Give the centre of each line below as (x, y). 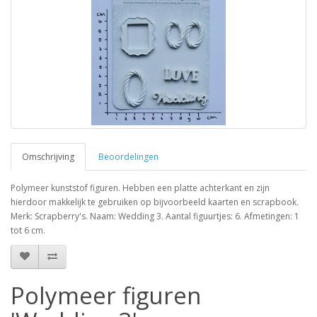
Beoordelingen (128, 156)
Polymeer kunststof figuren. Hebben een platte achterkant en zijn (140, 188)
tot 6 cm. (28, 230)
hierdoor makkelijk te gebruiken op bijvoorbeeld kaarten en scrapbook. (155, 202)
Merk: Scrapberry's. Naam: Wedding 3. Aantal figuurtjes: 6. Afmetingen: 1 (155, 216)
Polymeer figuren (106, 295)
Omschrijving (48, 156)
